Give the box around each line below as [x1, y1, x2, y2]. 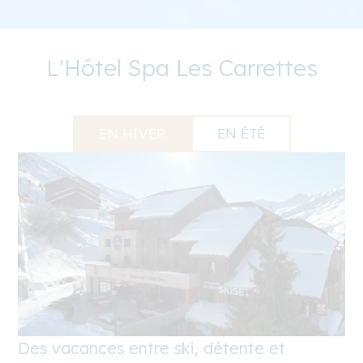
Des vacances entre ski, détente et [18, 337, 286, 358]
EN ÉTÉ [216, 125, 265, 143]
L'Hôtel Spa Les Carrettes [45, 53, 318, 83]
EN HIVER [98, 125, 165, 143]
